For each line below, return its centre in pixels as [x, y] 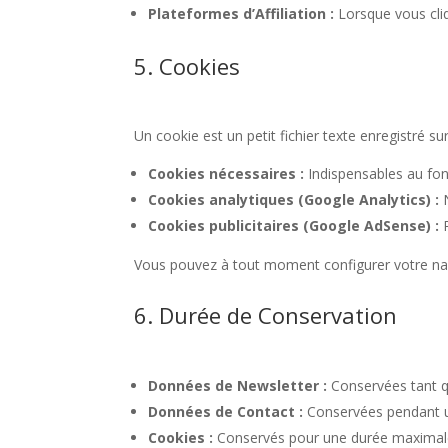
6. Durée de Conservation [266, 314]
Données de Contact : [226, 411]
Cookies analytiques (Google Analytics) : [294, 199]
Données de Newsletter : [238, 385]
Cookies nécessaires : [226, 173]
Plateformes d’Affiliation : [241, 13]
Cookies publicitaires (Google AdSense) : [294, 225]
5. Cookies [187, 65]
